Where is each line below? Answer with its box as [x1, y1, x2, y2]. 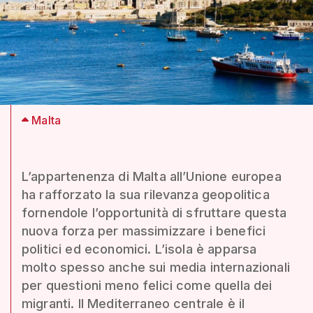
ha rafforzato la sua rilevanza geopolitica [22, 187, 270, 202]
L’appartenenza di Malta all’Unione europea [22, 168, 282, 184]
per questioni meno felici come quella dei [22, 277, 272, 293]
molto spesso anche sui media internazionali [22, 259, 290, 275]
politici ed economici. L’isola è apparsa [22, 241, 257, 256]
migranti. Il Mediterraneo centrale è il [22, 296, 245, 311]
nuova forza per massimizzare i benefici [22, 223, 266, 238]
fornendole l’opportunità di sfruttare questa [22, 205, 287, 220]
